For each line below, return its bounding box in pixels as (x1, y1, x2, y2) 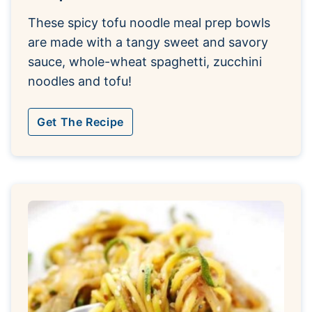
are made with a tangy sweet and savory (28, 34, 268, 49)
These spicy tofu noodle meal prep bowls (28, 15, 270, 30)
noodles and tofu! (28, 73, 132, 88)
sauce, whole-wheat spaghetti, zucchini (28, 54, 262, 69)
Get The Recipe (37, 114, 124, 129)
